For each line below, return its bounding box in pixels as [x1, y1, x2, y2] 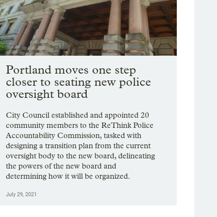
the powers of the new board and [6, 161, 117, 171]
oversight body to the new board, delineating [6, 151, 155, 161]
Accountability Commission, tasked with [6, 131, 142, 140]
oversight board [6, 87, 88, 101]
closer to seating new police [6, 75, 152, 89]
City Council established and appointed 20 [6, 110, 150, 120]
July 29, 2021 [6, 191, 37, 198]
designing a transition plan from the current [6, 141, 151, 151]
